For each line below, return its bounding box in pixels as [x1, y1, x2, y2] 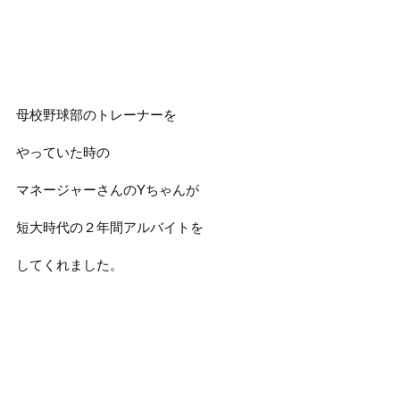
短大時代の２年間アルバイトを [15, 220, 204, 235]
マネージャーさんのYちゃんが [15, 182, 199, 197]
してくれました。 [15, 257, 123, 272]
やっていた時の [15, 145, 110, 160]
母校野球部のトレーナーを [15, 107, 177, 122]
